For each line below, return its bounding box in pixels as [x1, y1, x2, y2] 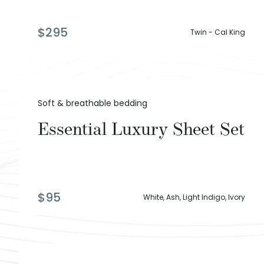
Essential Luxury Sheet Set [38, 114, 245, 145]
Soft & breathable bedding [38, 97, 147, 110]
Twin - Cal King [190, 27, 245, 38]
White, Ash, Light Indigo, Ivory [143, 192, 245, 203]
